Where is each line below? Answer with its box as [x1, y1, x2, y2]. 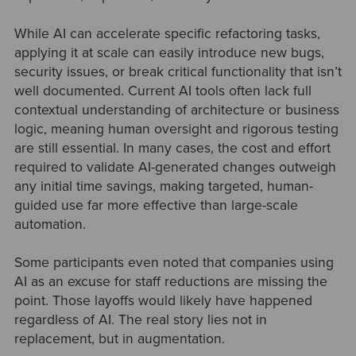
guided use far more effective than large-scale [14, 197, 298, 215]
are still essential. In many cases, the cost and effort [14, 140, 331, 157]
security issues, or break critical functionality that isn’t [14, 64, 342, 81]
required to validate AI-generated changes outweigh [14, 159, 336, 176]
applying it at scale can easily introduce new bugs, [14, 44, 324, 62]
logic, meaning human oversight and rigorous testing [14, 121, 339, 138]
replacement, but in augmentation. [14, 331, 225, 348]
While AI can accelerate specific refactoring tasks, [14, 25, 320, 43]
